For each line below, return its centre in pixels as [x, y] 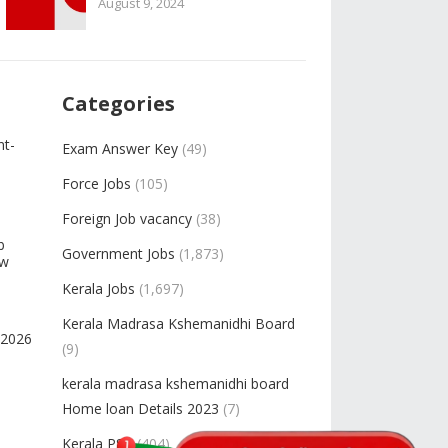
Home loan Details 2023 [140, 408]
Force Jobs [96, 183]
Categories [118, 103]
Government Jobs [118, 253]
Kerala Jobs [98, 288]
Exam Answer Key [120, 148]
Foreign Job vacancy [127, 218]
